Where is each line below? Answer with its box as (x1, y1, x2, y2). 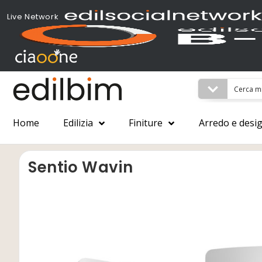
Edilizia (63, 116, 94, 129)
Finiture (129, 116, 163, 129)
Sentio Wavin (28, 157, 133, 178)
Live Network (7, 11, 59, 22)
